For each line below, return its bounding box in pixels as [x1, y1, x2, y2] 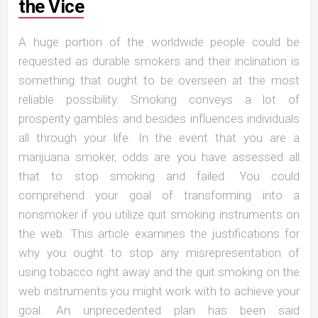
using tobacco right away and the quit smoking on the [18, 264, 300, 279]
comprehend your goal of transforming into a [18, 187, 300, 202]
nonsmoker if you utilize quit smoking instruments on [18, 207, 300, 221]
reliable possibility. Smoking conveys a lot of [18, 92, 300, 106]
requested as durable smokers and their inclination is [18, 53, 300, 68]
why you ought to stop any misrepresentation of [18, 245, 300, 260]
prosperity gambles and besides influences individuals [18, 111, 300, 126]
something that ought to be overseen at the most [18, 72, 300, 87]
